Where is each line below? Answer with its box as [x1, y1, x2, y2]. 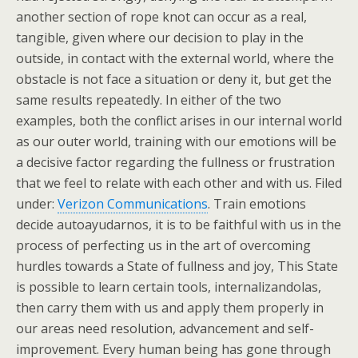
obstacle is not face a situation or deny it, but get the [16, 70, 332, 88]
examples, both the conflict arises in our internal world [16, 112, 342, 129]
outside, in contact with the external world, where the [16, 50, 334, 67]
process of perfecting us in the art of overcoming [16, 237, 311, 254]
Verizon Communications [58, 195, 208, 213]
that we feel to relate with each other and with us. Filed [16, 174, 342, 192]
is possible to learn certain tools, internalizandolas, [16, 278, 321, 296]
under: [16, 195, 58, 213]
